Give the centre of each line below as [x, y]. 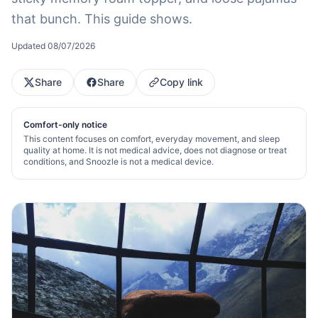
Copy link [181, 82]
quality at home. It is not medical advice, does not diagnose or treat [155, 150]
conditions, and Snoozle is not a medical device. [119, 161]
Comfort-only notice [65, 125]
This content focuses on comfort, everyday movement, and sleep [152, 139]
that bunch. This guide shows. [102, 19]
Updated [29, 46]
